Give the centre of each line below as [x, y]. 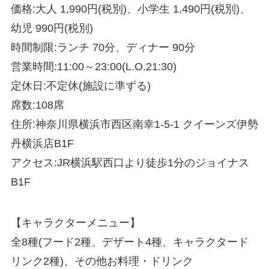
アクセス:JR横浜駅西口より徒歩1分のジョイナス [130, 163]
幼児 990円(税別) [52, 29]
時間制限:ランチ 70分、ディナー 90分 [103, 48]
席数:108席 [37, 105]
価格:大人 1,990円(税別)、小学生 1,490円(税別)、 [130, 9]
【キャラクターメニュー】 [75, 223]
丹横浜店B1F [42, 144]
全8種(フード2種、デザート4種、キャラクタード [129, 242]
